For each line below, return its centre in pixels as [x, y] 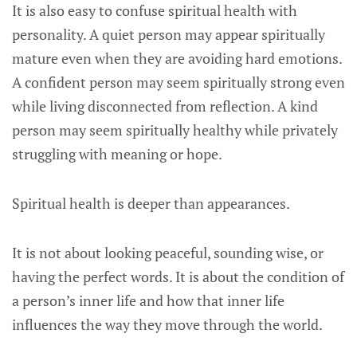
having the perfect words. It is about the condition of [178, 277]
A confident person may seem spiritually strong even [178, 82]
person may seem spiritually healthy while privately [175, 130]
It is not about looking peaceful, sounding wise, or [168, 253]
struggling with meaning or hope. [117, 154]
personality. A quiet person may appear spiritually [169, 34]
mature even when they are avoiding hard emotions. [177, 58]
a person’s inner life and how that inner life [148, 300]
